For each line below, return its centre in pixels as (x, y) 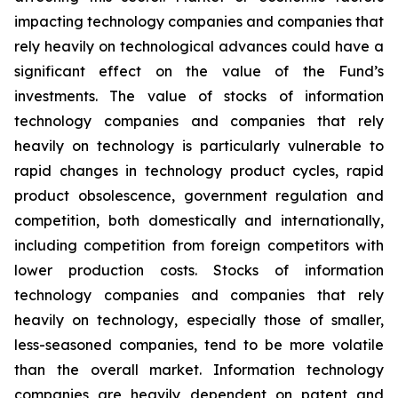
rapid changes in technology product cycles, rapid (199, 171)
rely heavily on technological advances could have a (199, 46)
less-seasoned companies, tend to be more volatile (199, 345)
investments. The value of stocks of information (199, 96)
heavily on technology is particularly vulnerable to (199, 146)
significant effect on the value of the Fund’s (199, 71)
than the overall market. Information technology (199, 370)
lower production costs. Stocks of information (199, 270)
